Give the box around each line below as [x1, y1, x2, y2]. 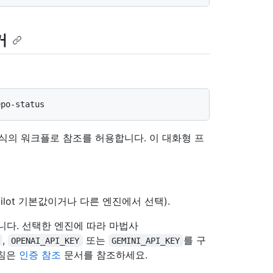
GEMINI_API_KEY [112, 235, 180, 246]
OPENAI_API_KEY [11, 235, 80, 246]
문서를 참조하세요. [61, 248, 147, 261]
